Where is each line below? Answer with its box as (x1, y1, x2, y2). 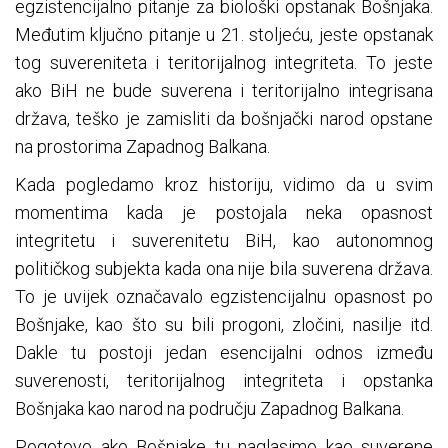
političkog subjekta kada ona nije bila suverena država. (15, 258, 433, 280)
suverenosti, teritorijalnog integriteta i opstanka (15, 370, 433, 392)
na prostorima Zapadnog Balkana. (15, 136, 270, 158)
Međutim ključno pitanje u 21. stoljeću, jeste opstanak (15, 24, 433, 46)
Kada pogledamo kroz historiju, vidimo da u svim (15, 174, 433, 196)
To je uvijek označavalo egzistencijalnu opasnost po (15, 286, 433, 308)
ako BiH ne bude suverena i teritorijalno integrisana (15, 80, 433, 102)
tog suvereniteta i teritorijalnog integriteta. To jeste (15, 52, 433, 74)
